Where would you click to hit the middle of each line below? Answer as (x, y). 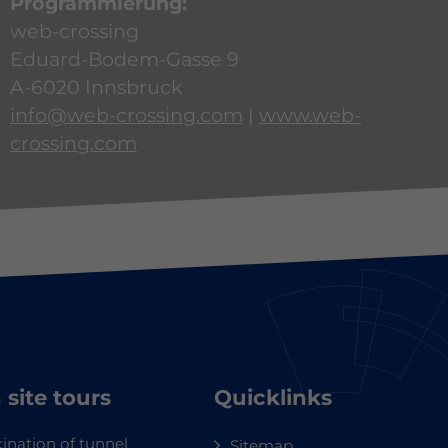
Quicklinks (273, 397)
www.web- (310, 115)
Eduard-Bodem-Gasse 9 (124, 59)
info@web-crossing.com (126, 115)
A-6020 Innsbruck (96, 87)
